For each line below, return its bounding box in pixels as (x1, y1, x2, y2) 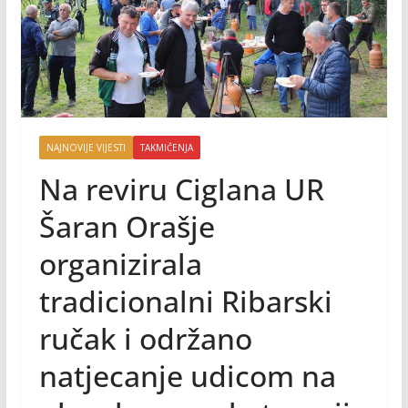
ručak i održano (38, 318, 252, 358)
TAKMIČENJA (139, 140, 193, 154)
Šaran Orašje (38, 206, 215, 246)
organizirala (38, 243, 202, 283)
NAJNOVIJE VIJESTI (46, 140, 126, 154)
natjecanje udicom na (38, 355, 336, 395)
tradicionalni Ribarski (38, 280, 332, 321)
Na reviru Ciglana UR (38, 168, 324, 209)
